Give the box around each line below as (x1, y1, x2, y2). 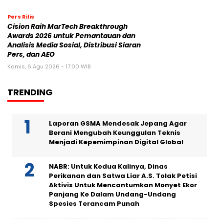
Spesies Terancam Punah (49, 199, 139, 209)
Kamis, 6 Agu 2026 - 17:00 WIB (7, 63, 90, 71)
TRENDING (7, 86, 53, 99)
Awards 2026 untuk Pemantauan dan (7, 31, 135, 41)
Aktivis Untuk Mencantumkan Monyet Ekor (49, 180, 197, 190)
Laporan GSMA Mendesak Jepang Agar (49, 119, 187, 129)
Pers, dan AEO (7, 50, 55, 60)
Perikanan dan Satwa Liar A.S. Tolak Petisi (49, 171, 197, 181)
